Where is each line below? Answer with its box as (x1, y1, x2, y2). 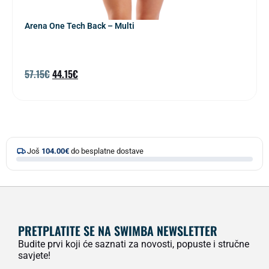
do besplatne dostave (69, 147, 144, 156)
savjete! (18, 250, 50, 262)
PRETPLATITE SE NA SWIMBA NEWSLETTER (18, 222, 217, 240)
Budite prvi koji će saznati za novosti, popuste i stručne (18, 238, 249, 250)
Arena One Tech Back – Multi (25, 21, 134, 31)
